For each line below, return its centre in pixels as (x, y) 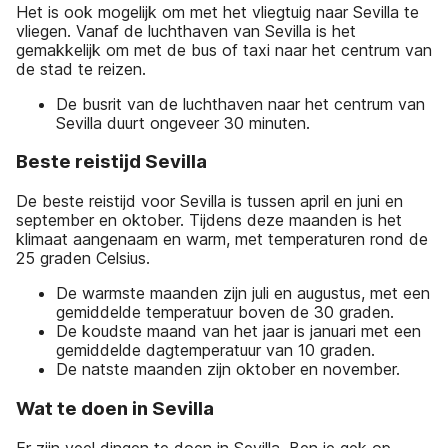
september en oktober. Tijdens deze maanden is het (209, 220)
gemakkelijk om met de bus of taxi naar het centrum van (224, 49)
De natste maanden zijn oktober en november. (228, 369)
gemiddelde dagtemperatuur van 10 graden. (215, 350)
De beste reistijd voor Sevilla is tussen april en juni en (209, 201)
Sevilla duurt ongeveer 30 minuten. (183, 122)
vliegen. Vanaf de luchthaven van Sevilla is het (186, 30)
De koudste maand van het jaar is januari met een (238, 331)
